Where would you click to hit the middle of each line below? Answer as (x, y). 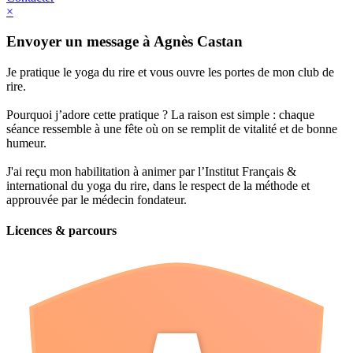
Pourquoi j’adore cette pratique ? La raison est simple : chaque (160, 114)
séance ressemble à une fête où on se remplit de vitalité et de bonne (172, 128)
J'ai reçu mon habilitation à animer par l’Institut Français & (151, 171)
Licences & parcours (61, 231)
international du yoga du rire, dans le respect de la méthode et (158, 185)
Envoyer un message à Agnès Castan (124, 42)
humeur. (26, 143)
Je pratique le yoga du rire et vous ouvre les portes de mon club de (170, 72)
